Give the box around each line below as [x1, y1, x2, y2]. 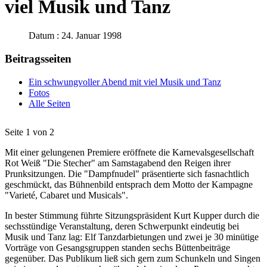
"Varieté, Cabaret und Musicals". [5, 190, 128, 200]
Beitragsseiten [5, 52, 72, 65]
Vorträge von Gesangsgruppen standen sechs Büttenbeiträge [5, 242, 230, 253]
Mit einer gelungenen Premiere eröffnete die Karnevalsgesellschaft [5, 147, 254, 157]
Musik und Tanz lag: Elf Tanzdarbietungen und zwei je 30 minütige [5, 231, 259, 242]
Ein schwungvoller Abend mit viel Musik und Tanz [29, 76, 221, 87]
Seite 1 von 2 [5, 126, 54, 137]
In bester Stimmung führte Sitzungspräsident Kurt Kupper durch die [5, 210, 259, 221]
